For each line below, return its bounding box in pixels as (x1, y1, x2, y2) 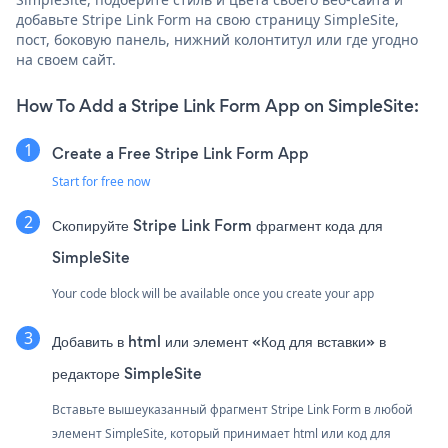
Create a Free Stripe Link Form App (52, 142, 309, 164)
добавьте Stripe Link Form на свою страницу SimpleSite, (16, 9, 399, 29)
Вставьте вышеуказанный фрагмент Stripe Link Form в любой (52, 400, 413, 418)
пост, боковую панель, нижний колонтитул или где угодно (16, 29, 418, 49)
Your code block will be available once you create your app (52, 284, 374, 302)
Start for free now (52, 172, 150, 190)
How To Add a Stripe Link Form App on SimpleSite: (16, 93, 419, 118)
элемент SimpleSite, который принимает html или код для (52, 424, 391, 442)
